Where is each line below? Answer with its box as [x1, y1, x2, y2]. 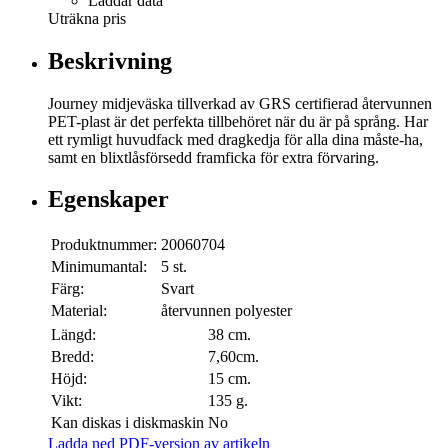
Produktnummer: [51, 236, 157, 254]
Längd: [51, 326, 96, 344]
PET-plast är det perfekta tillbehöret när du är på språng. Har [48, 112, 428, 130]
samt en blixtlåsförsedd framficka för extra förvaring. [48, 148, 379, 166]
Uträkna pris [48, 9, 126, 27]
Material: [51, 302, 107, 320]
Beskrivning [48, 47, 172, 74]
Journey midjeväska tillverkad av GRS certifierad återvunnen [48, 94, 432, 112]
